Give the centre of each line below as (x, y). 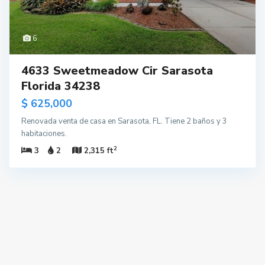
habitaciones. (44, 133)
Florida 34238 (61, 86)
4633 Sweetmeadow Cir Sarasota (117, 70)
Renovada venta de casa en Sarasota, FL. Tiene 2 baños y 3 (124, 121)
